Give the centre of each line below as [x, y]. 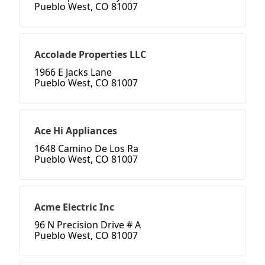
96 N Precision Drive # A [88, 225]
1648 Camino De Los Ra [86, 149]
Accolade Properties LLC [90, 55]
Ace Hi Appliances [76, 131]
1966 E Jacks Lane [73, 72]
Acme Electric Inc [74, 207]
